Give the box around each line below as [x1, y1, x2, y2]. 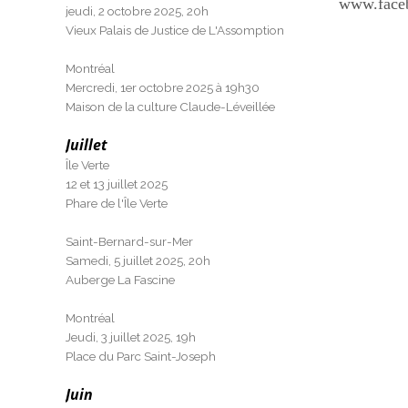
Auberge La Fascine [66, 272, 175, 287]
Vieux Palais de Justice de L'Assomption [66, 23, 284, 37]
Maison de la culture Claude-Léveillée [66, 99, 275, 114]
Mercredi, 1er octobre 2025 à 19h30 [66, 80, 260, 95]
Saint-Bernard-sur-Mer [66, 234, 193, 249]
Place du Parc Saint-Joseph [66, 349, 216, 363]
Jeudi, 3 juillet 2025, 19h [66, 330, 196, 344]
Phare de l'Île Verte [66, 196, 168, 210]
